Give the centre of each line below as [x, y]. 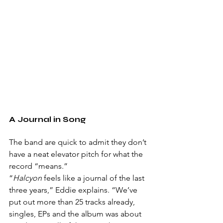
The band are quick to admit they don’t [79, 142]
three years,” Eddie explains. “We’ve [74, 190]
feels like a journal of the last [94, 178]
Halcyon [27, 178]
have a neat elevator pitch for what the [77, 154]
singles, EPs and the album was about [76, 214]
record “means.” [38, 166]
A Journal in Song [48, 119]
